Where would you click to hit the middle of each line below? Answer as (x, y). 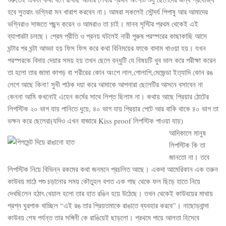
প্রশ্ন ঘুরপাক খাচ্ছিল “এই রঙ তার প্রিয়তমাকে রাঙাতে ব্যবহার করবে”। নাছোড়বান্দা (108, 205)
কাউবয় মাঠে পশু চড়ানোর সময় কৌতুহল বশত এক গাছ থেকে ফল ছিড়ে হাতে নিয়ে (104, 181)
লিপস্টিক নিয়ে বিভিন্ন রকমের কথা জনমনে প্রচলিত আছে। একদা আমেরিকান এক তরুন (113, 169)
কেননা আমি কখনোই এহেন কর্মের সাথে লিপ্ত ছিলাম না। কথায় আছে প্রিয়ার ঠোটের (108, 96)
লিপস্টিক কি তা (187, 145)
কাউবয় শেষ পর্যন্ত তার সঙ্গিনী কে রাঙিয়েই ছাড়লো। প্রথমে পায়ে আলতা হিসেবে (103, 217)
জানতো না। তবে (189, 157)
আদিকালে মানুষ (187, 132)
